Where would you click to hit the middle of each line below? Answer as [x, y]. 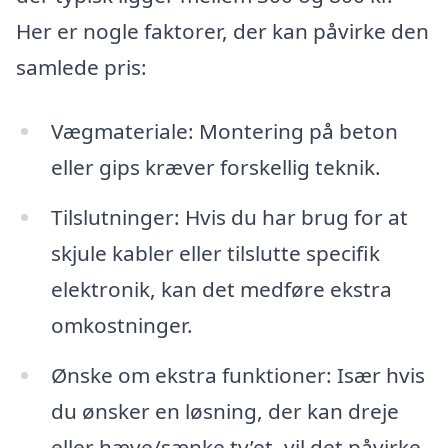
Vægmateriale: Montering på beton [224, 130]
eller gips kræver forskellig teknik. [215, 166]
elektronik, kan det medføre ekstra [221, 288]
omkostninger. [121, 324]
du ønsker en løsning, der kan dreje [224, 410]
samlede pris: [81, 67]
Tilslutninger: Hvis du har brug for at [229, 216]
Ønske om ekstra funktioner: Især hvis [237, 374]
